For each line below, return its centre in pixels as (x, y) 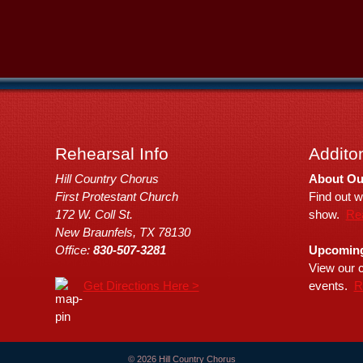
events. (331, 286)
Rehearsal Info (111, 154)
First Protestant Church (116, 196)
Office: (74, 250)
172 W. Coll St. (94, 214)
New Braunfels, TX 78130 (122, 232)
